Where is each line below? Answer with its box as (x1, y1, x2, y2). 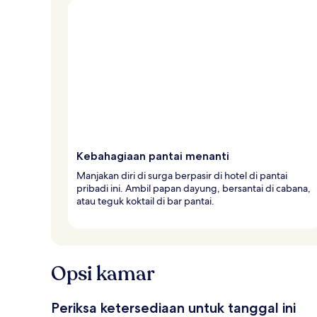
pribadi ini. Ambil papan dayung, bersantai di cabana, (76, 181, 311, 195)
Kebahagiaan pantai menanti (76, 149, 229, 163)
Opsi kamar (51, 260, 155, 287)
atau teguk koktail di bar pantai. (76, 194, 214, 207)
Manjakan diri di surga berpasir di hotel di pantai (76, 168, 287, 182)
